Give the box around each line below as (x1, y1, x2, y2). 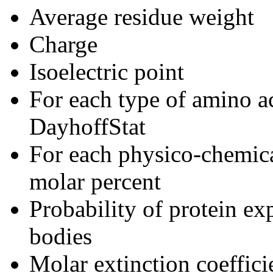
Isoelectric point (29, 58, 184, 85)
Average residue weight (29, 4, 254, 30)
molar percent (29, 168, 161, 195)
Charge (29, 31, 97, 58)
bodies (29, 223, 92, 250)
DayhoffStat (29, 113, 146, 140)
